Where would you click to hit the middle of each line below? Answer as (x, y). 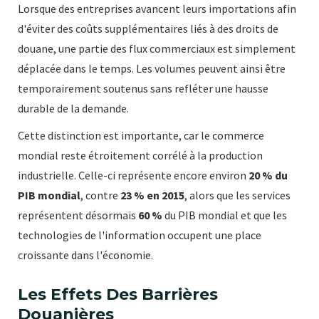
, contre (100, 195)
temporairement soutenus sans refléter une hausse (143, 89)
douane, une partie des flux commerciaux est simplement (157, 49)
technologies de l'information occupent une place (140, 235)
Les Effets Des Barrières (118, 295)
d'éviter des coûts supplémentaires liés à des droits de (148, 29)
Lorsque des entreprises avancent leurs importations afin (157, 9)
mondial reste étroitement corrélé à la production (140, 156)
